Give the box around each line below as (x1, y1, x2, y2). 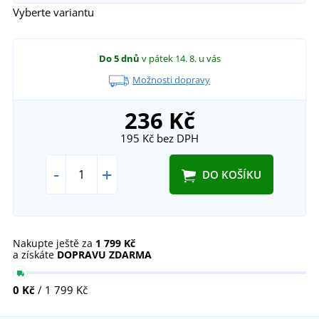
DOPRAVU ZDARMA (57, 247, 152, 261)
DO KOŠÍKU (202, 167, 261, 182)
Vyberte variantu (13, 5, 94, 20)
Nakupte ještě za (13, 236, 95, 250)
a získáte (13, 247, 57, 261)
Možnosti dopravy (132, 73, 210, 87)
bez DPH (154, 130, 199, 145)
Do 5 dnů (98, 52, 140, 66)
